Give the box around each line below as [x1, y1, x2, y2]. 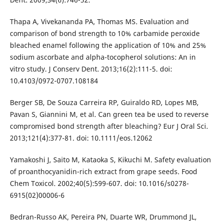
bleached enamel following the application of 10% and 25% [9, 40, 206, 50]
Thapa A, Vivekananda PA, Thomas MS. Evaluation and [9, 16, 189, 26]
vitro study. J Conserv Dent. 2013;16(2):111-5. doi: [9, 64, 172, 74]
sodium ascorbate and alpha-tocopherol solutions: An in [9, 52, 196, 62]
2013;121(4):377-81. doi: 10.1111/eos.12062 [9, 133, 152, 143]
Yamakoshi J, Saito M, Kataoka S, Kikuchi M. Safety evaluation [9, 154, 211, 164]
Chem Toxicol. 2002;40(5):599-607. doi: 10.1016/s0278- [9, 178, 189, 188]
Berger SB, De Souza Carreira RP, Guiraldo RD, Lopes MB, [9, 97, 199, 107]
